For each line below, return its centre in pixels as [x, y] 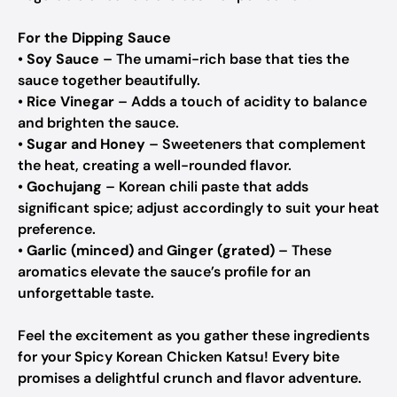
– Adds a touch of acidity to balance [241, 101]
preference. [57, 229]
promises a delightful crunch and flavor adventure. [190, 378]
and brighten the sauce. [98, 123]
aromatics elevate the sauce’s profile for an [164, 272]
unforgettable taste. [86, 293]
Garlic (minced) [80, 250]
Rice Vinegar [70, 101]
